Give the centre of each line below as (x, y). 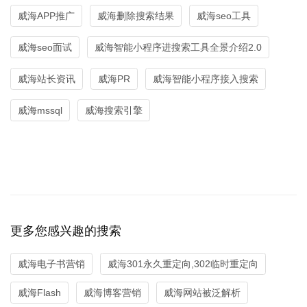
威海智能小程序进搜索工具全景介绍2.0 (178, 47)
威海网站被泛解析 (202, 292)
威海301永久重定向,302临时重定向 (183, 263)
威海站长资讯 (47, 78)
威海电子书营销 (51, 263)
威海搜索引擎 (114, 110)
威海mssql (40, 110)
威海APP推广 (46, 16)
